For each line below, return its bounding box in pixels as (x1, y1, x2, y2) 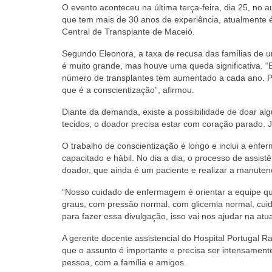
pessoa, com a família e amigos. (62, 257, 186, 267)
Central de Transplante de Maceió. (62, 26, 195, 36)
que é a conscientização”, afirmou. (62, 84, 194, 95)
